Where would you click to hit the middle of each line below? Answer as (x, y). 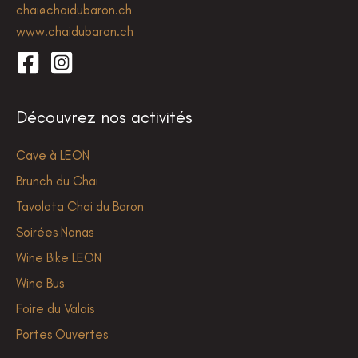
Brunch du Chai (57, 181)
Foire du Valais (55, 309)
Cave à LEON (53, 155)
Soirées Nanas (55, 232)
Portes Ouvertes (62, 334)
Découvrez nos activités (104, 117)
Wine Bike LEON (59, 258)
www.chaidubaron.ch (75, 31)
